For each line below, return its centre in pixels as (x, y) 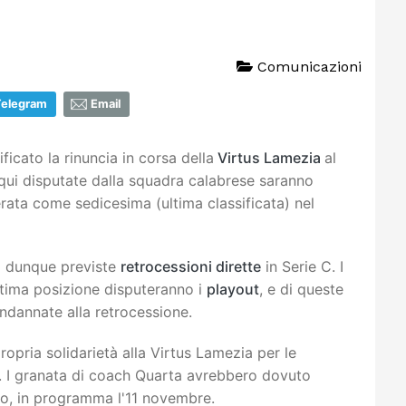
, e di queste (301, 289)
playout (233, 289)
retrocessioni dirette (191, 266)
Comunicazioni (307, 66)
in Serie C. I (302, 266)
